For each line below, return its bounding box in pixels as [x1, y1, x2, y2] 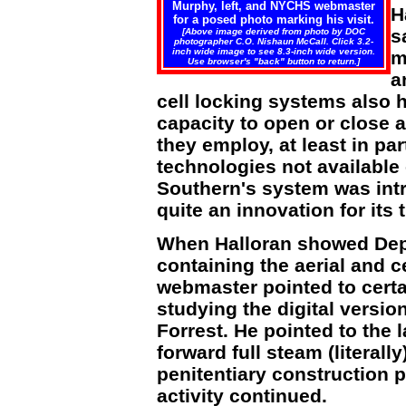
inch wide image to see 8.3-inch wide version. [172, 46, 375, 56]
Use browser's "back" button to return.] [188, 56, 360, 66]
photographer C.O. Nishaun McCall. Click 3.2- [174, 36, 373, 46]
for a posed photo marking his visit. [173, 13, 374, 26]
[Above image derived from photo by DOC [182, 26, 365, 36]
